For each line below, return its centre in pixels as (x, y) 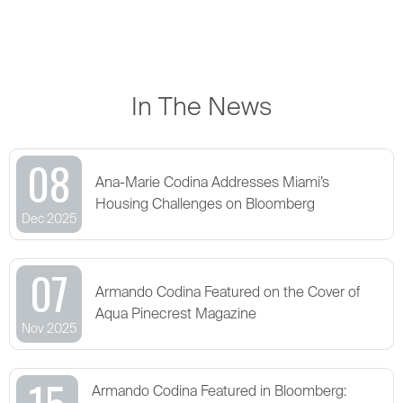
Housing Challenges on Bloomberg (205, 206)
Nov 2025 (49, 330)
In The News (201, 108)
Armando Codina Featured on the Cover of (228, 294)
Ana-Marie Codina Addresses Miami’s (212, 184)
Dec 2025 (49, 220)
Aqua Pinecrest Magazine (176, 315)
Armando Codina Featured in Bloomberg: (219, 393)
